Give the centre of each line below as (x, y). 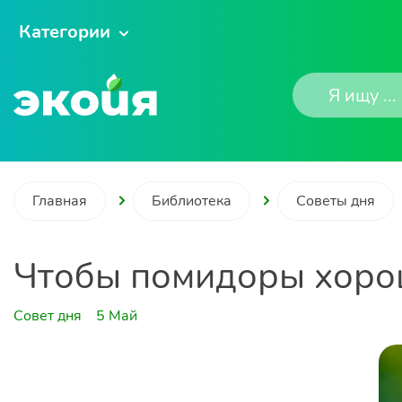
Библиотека (192, 201)
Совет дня (48, 316)
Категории (65, 32)
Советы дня (336, 201)
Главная (60, 201)
